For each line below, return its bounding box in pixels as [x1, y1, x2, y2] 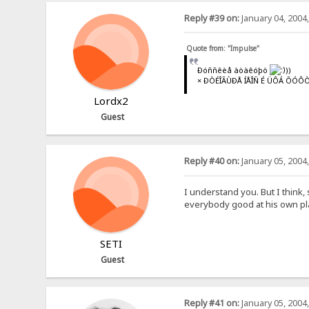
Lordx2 [93, 93, 128, 108]
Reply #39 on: [183, 12, 239, 24]
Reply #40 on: [183, 154, 239, 167]
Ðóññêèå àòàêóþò [197, 64, 270, 75]
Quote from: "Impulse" [186, 43, 259, 54]
